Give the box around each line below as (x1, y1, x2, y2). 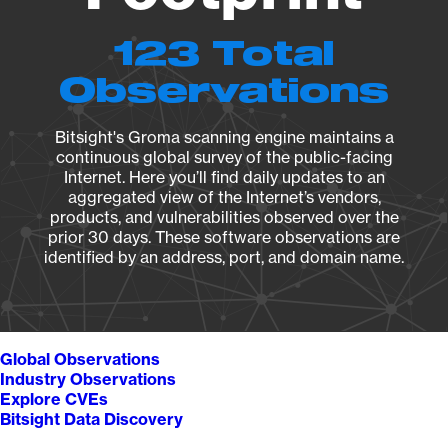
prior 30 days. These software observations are (48, 227, 400, 247)
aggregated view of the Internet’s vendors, (67, 187, 381, 207)
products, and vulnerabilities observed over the (49, 207, 399, 227)
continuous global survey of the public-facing (55, 147, 393, 167)
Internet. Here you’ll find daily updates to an (63, 167, 385, 187)
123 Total (114, 38, 334, 72)
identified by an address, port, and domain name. (44, 247, 404, 267)
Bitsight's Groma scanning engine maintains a (54, 127, 394, 147)
